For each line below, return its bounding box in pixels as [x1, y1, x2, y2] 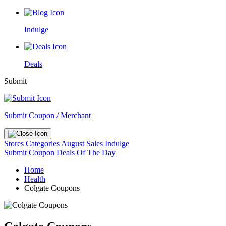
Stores [4, 139, 26, 148]
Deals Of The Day [56, 148, 116, 157]
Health [24, 175, 45, 183]
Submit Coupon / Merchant [4, 111, 91, 120]
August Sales [61, 139, 103, 148]
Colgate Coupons [24, 184, 80, 192]
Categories [26, 139, 61, 148]
